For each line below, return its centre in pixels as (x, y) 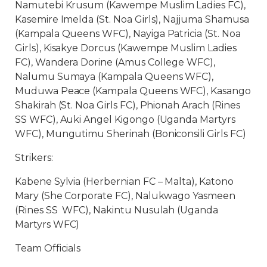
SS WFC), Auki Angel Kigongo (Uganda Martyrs (125, 119)
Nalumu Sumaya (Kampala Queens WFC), (114, 77)
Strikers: (34, 158)
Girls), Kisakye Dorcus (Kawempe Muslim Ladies (126, 48)
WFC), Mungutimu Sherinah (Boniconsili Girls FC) (131, 134)
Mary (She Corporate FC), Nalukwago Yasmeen (125, 196)
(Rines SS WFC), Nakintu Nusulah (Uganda (117, 210)
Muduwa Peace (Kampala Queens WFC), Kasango (133, 91)
